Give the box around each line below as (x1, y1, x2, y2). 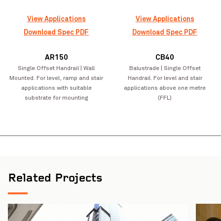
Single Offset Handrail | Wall (18, 65, 95, 72)
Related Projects (8, 173, 103, 185)
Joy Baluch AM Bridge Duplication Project (28, 122, 160, 131)
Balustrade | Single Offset (129, 65, 201, 72)
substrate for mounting (24, 94, 88, 102)
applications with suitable (21, 84, 92, 92)
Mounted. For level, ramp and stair (9, 74, 103, 82)
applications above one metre (124, 84, 206, 92)
